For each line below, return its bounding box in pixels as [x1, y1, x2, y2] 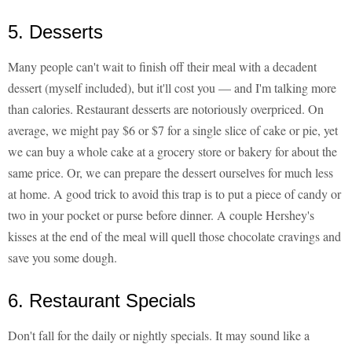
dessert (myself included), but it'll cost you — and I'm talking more [8, 79, 336, 97]
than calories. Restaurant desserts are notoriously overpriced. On [8, 101, 324, 118]
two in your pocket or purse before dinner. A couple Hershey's [8, 207, 314, 224]
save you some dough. [8, 249, 117, 266]
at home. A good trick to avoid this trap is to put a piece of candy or [8, 185, 341, 203]
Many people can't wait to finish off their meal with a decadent [8, 58, 317, 75]
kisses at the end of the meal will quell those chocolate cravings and [8, 228, 341, 245]
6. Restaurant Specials [8, 290, 196, 312]
